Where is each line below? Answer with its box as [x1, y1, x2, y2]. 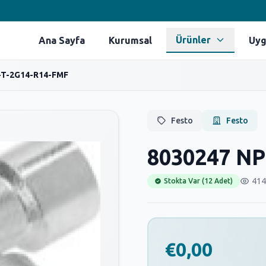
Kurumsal [109, 35, 152, 46]
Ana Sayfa [39, 35, 85, 46]
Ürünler [176, 34, 211, 45]
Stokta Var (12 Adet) [164, 177, 233, 185]
